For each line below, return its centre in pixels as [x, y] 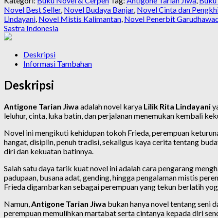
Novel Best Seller [32, 9]
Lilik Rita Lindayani [177, 106]
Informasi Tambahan [58, 63]
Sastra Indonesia [31, 28]
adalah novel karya [111, 106]
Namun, [18, 203]
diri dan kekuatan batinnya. [49, 151]
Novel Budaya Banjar [99, 9]
